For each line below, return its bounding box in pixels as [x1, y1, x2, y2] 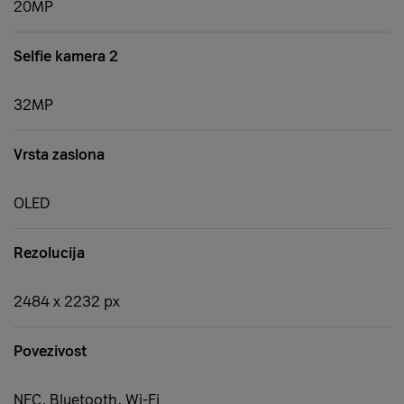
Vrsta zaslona [14, 146, 105, 164]
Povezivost [14, 343, 87, 361]
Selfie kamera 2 [14, 48, 118, 66]
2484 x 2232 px [14, 293, 120, 311]
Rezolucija [14, 244, 85, 262]
